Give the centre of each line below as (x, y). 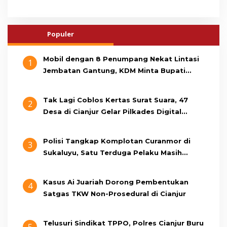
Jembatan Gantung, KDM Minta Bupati (114, 71)
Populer (61, 34)
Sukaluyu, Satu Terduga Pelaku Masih (112, 153)
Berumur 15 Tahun (76, 164)
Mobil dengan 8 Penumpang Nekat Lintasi (121, 59)
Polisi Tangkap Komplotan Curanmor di (117, 141)
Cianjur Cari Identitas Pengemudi (105, 82)
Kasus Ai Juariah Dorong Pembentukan (116, 182)
